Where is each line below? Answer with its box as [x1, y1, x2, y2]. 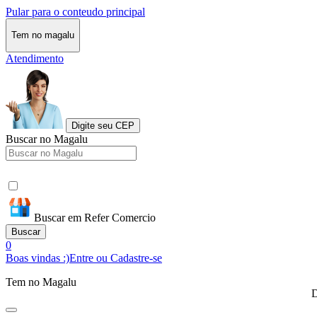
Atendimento [6, 52, 64, 64]
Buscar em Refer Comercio [34, 211, 156, 224]
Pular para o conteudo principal [6, 6, 145, 18]
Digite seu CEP [71, 120, 134, 131]
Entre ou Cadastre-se [69, 251, 162, 264]
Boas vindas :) [6, 251, 69, 264]
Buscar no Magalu [6, 132, 88, 145]
